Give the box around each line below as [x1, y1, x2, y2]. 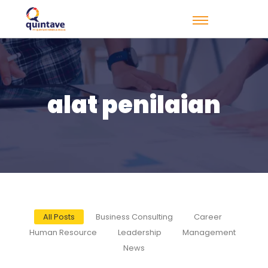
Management [182, 227, 236, 238]
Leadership [118, 227, 162, 238]
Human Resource [29, 227, 97, 238]
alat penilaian [47, 88, 221, 121]
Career [194, 211, 222, 223]
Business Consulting [96, 211, 173, 223]
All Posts [43, 211, 75, 223]
